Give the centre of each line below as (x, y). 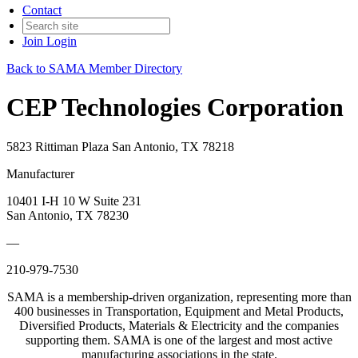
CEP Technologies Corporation (175, 107)
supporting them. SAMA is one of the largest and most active (179, 340)
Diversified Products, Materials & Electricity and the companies (179, 325)
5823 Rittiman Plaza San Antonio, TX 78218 (120, 146)
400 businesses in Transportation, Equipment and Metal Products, (179, 311)
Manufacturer (40, 173)
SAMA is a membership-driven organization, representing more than (179, 296)
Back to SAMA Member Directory (94, 68)
